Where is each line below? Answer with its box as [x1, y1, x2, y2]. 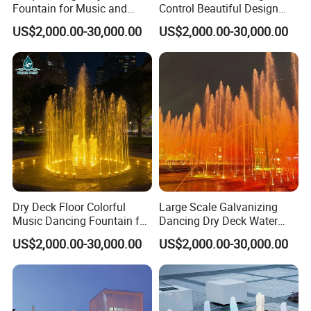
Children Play [12, 226, 78, 242]
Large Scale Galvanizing [158, 199, 278, 215]
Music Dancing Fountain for [12, 212, 150, 228]
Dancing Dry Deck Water [158, 212, 278, 228]
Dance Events [12, 15, 80, 31]
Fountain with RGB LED [158, 226, 274, 242]
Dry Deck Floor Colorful [12, 199, 126, 215]
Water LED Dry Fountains [158, 15, 282, 31]
